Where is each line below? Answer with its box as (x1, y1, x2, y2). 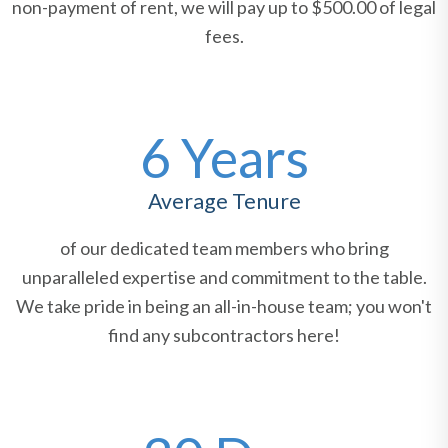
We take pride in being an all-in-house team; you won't (16, 295, 432, 318)
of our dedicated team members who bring (59, 237, 389, 260)
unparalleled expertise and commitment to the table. (21, 266, 427, 289)
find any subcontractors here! (108, 324, 340, 347)
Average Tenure (147, 188, 301, 215)
